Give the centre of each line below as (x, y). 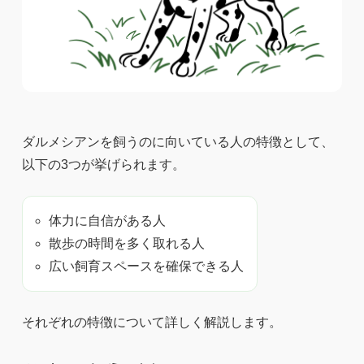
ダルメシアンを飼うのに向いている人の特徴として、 (178, 141)
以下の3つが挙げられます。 (103, 164)
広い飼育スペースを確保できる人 (146, 266)
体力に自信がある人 (107, 220)
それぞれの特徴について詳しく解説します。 (152, 322)
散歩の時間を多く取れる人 (126, 243)
